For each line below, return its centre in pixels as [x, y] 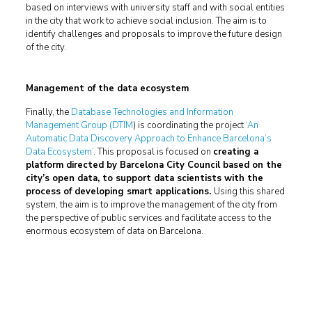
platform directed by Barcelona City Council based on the [154, 165]
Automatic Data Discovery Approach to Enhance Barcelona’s [148, 139]
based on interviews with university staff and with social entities [155, 8]
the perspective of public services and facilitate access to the [148, 218]
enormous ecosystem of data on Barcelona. [114, 231]
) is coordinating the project [189, 125]
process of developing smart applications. [119, 192]
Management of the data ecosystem [107, 88]
